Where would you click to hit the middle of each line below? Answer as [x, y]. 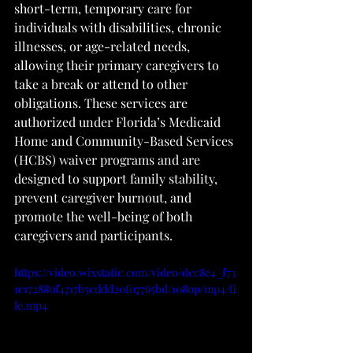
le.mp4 [31, 305]
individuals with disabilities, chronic [119, 27]
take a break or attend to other [102, 84]
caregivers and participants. [93, 235]
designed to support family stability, [117, 178]
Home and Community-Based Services [125, 141]
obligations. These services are [102, 103]
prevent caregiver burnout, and [104, 197]
